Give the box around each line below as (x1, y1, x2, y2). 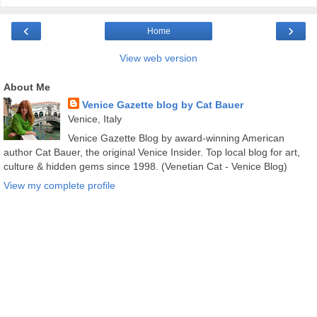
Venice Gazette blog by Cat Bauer (81, 98, 243, 110)
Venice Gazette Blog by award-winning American (67, 132, 284, 144)
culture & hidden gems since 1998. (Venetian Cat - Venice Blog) (4, 160, 287, 172)
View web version (120, 52, 197, 64)
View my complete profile (4, 180, 115, 192)
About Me (4, 81, 50, 93)
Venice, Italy (67, 113, 122, 125)
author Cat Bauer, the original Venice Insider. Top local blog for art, (4, 146, 300, 158)
